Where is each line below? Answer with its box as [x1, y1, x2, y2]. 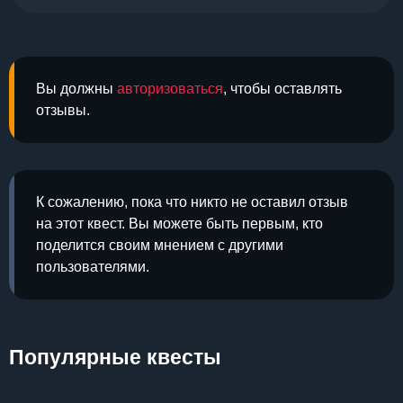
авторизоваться [117, 81, 223, 96]
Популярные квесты [9, 345, 221, 369]
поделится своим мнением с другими [36, 237, 283, 253]
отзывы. [36, 103, 90, 118]
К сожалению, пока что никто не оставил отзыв [36, 194, 348, 210]
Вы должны [36, 81, 117, 96]
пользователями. [36, 259, 149, 274]
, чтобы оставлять [223, 81, 342, 96]
